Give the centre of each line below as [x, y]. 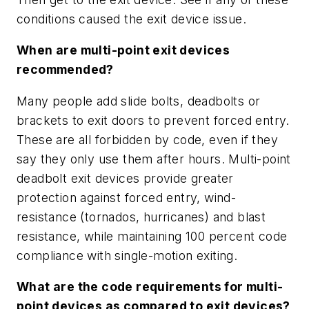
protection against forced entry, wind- [127, 197]
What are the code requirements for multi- [150, 287]
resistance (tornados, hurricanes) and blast [141, 217]
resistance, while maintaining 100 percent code [152, 236]
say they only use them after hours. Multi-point [154, 159]
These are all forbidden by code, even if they [147, 139]
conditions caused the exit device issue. [131, 19]
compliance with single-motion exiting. [127, 255]
